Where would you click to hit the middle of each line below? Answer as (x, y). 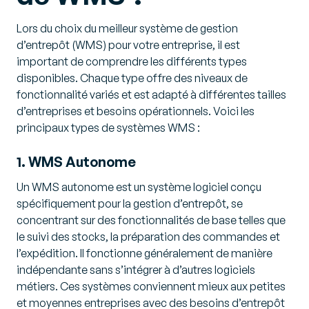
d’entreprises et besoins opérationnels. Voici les (136, 111)
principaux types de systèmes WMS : (108, 128)
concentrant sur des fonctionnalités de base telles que (151, 220)
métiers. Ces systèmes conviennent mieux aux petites (151, 286)
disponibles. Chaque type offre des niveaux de (132, 78)
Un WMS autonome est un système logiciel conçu (139, 187)
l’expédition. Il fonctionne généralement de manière (144, 253)
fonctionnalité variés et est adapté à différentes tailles (151, 94)
